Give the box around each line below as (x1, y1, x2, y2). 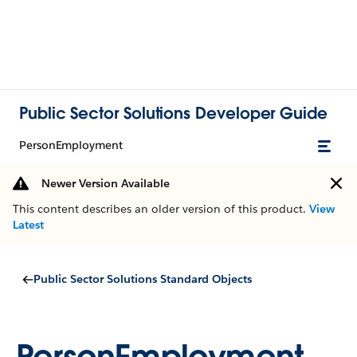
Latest (13, 218, 44, 232)
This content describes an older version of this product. (13, 202, 309, 216)
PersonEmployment (19, 138, 123, 152)
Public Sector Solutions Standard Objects (33, 272, 252, 286)
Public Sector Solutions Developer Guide (19, 102, 328, 124)
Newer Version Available (41, 176, 170, 190)
